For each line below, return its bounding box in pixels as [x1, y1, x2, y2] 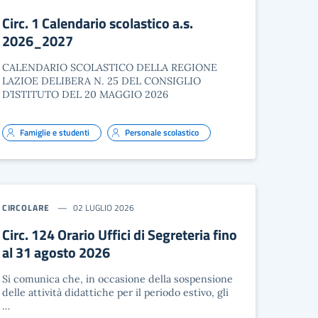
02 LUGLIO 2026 [72, 201, 134, 214]
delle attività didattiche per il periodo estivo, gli [1, 286, 229, 299]
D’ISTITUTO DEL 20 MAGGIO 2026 [1, 88, 168, 101]
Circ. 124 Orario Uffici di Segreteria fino [1, 224, 237, 246]
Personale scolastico [124, 126, 199, 139]
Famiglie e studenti [19, 126, 89, 139]
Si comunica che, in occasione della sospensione [1, 273, 233, 285]
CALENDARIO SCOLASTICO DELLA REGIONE [1, 61, 217, 74]
